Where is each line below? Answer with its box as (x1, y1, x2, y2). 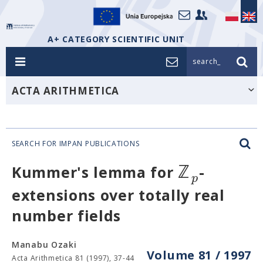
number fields (12, 205, 122, 225)
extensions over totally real (12, 184, 225, 205)
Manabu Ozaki (12, 238, 77, 250)
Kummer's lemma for (12, 162, 178, 182)
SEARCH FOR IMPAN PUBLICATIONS (12, 139, 140, 149)
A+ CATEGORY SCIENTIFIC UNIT (48, 33, 185, 45)
